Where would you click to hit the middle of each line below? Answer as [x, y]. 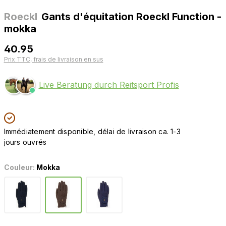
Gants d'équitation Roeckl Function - [131, 17]
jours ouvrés [25, 142]
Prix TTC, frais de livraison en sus [53, 59]
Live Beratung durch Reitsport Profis [109, 85]
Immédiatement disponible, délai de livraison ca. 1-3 [92, 131]
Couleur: [20, 167]
